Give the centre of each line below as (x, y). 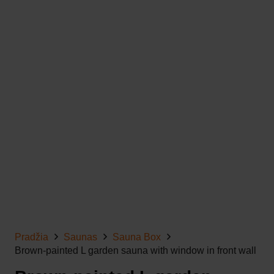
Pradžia (31, 237)
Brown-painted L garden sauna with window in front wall (135, 251)
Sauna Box (137, 237)
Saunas (81, 237)
